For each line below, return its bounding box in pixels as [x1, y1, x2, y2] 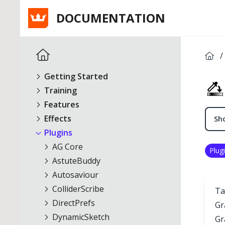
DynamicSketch [50, 211, 109, 222]
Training [42, 85, 77, 96]
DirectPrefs [50, 197, 95, 208]
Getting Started [42, 71, 108, 82]
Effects [42, 113, 71, 124]
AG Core [50, 141, 83, 152]
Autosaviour [50, 169, 98, 180]
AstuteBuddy [50, 155, 100, 166]
